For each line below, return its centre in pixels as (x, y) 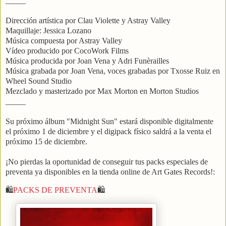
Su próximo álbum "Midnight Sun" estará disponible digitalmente (109, 122)
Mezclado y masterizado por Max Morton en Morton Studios (102, 91)
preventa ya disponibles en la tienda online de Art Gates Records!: (110, 172)
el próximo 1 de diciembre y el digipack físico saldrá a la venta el (108, 132)
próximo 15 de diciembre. (46, 142)
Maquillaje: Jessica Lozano (48, 31)
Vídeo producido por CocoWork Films (67, 51)
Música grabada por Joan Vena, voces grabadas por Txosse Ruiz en (113, 71)
